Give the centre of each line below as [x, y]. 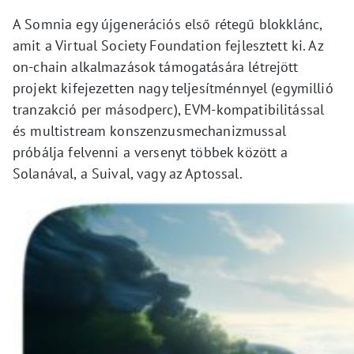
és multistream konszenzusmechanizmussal [149, 131]
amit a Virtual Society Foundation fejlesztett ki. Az [168, 45]
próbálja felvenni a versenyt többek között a [151, 152]
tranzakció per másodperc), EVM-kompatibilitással [169, 109]
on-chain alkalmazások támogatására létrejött [156, 67]
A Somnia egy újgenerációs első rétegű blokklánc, [168, 24]
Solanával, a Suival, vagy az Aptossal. [128, 173]
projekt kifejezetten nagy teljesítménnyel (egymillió [173, 88]
